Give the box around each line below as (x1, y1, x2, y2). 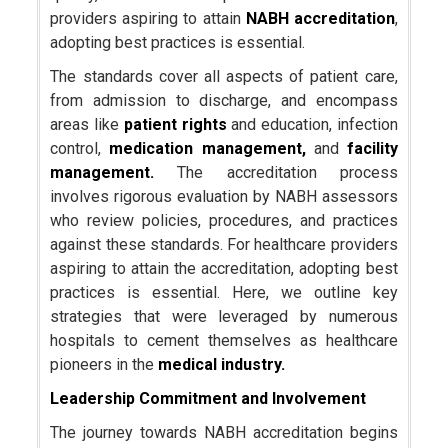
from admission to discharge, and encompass (50, 90, 398, 110)
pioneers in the (50, 354, 159, 374)
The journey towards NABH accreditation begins (50, 422, 398, 442)
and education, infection (226, 114, 398, 134)
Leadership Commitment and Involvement (50, 388, 367, 408)
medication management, (109, 138, 306, 158)
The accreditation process (154, 162, 398, 182)
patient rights (123, 114, 227, 134)
